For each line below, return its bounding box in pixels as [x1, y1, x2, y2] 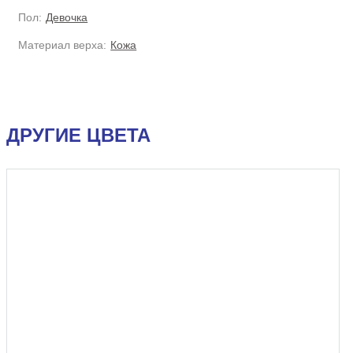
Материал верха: [18, 39, 106, 51]
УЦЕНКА [287, 184, 319, 192]
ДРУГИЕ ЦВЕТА [6, 124, 150, 146]
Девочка [46, 11, 88, 24]
